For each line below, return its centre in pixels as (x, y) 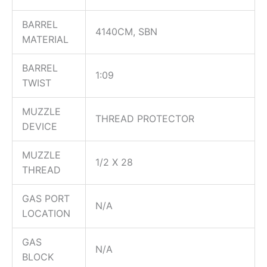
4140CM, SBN (126, 31)
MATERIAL (45, 39)
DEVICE (40, 126)
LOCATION (46, 213)
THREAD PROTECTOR (145, 118)
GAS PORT (46, 198)
